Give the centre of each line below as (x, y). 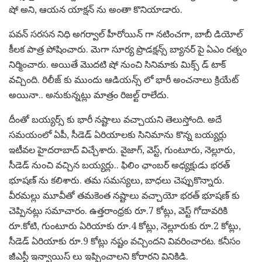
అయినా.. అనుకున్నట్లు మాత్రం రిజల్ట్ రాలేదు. (89, 95)
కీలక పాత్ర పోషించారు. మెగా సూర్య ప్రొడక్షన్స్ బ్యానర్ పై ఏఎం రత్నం (128, 49)
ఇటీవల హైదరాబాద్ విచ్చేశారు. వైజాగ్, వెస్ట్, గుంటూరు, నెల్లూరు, (122, 150)
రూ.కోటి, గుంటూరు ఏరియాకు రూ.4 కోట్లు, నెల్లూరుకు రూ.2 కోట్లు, (125, 226)
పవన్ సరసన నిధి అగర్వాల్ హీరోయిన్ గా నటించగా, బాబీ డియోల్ (126, 34)
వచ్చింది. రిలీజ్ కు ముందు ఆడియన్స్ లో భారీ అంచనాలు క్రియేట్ (124, 80)
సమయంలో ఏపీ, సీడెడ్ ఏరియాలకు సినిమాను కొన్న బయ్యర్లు (118, 135)
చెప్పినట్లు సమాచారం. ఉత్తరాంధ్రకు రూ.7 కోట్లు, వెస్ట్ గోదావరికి (118, 211)
